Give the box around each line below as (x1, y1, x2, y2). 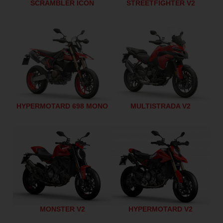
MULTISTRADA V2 (130, 102, 191, 110)
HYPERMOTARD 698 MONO (16, 102, 109, 110)
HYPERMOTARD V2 (128, 205, 193, 213)
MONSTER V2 (39, 205, 85, 213)
